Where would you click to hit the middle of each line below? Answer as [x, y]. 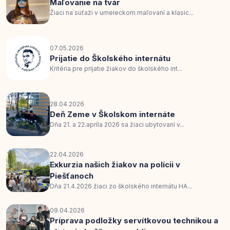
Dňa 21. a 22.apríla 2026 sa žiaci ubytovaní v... [117, 124]
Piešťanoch [72, 176]
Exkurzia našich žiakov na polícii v [115, 164]
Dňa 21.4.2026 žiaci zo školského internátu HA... [121, 186]
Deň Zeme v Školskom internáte [112, 114]
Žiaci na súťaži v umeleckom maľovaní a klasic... [122, 12]
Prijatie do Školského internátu [110, 58]
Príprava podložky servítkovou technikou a [134, 220]
